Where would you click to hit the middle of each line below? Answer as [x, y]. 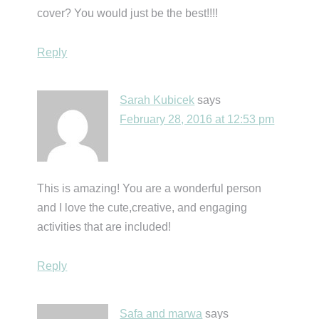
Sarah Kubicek [157, 100]
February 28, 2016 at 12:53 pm [197, 119]
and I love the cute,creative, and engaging [142, 207]
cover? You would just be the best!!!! [128, 13]
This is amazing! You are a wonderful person [150, 188]
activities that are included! [104, 226]
